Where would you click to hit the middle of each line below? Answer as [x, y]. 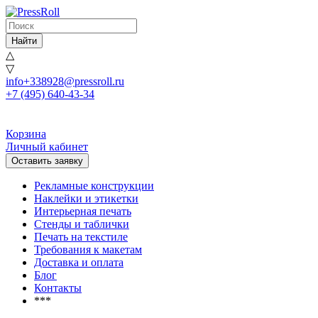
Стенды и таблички [82, 224]
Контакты [58, 288]
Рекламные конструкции [94, 186]
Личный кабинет [47, 147]
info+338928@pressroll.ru [65, 81]
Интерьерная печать [83, 211]
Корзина [26, 134]
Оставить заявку [47, 161]
